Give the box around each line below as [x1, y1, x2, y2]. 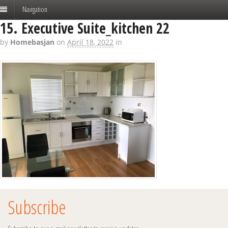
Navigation [22, 5, 47, 15]
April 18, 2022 [67, 37, 113, 47]
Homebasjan [10, 37, 54, 47]
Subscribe [8, 194, 66, 220]
